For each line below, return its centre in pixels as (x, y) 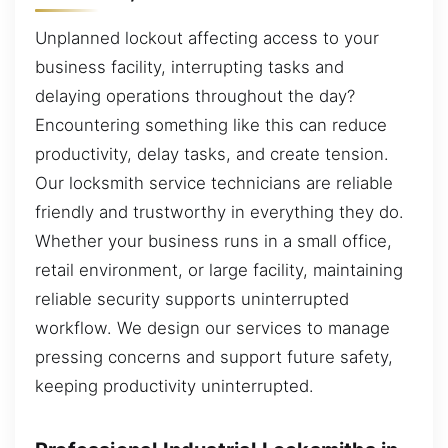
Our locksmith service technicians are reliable (214, 183)
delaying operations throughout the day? (195, 96)
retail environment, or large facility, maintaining (219, 270)
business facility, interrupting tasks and (189, 67)
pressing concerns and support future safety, (214, 357)
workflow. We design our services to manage (212, 328)
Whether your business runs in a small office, (213, 241)
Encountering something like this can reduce (211, 125)
